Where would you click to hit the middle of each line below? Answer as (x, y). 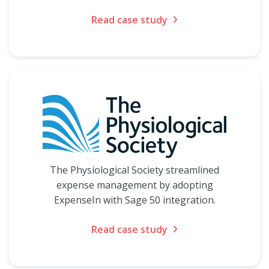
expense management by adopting (134, 185)
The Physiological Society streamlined (134, 170)
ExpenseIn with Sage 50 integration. (134, 200)
